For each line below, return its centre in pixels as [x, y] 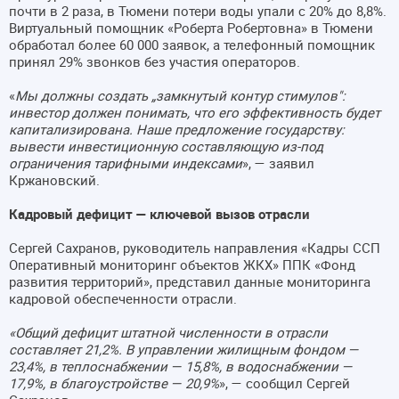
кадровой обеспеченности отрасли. [123, 298]
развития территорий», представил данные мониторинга [190, 281]
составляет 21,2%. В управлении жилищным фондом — [184, 349]
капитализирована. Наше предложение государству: [177, 129]
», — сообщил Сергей [285, 383]
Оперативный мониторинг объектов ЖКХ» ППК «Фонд [182, 264]
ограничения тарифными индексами [126, 163]
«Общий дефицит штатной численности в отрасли [168, 332]
